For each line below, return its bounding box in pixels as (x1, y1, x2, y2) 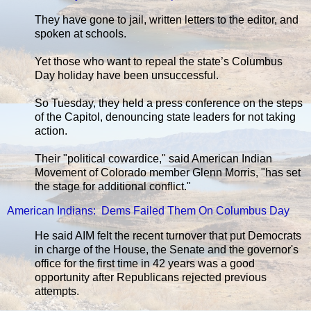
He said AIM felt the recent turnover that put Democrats (35, 230, 301, 242)
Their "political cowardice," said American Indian (35, 152, 272, 165)
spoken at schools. (35, 27, 126, 40)
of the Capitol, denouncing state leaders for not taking (35, 110, 296, 123)
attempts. (35, 285, 79, 298)
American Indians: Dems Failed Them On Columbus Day (7, 205, 289, 217)
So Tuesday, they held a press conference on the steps (35, 96, 303, 109)
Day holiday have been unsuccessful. (35, 69, 219, 81)
